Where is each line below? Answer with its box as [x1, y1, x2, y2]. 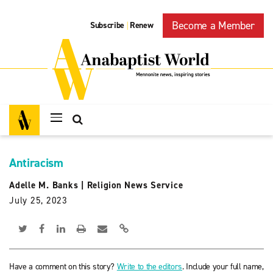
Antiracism [9, 155, 63, 171]
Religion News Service [87, 179, 183, 191]
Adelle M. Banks [9, 179, 79, 191]
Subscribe [90, 19, 125, 32]
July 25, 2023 [9, 194, 68, 207]
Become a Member [172, 18, 255, 33]
